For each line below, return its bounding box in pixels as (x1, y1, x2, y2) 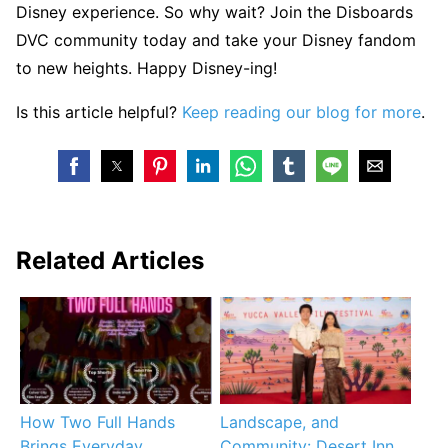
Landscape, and (219, 412, 339, 433)
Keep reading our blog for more (182, 102, 421, 123)
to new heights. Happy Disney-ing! (16, 58, 277, 79)
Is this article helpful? (16, 102, 182, 123)
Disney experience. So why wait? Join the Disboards (16, 2, 413, 23)
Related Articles (16, 246, 204, 276)
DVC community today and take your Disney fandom (16, 30, 416, 51)
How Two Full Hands (20, 412, 176, 433)
